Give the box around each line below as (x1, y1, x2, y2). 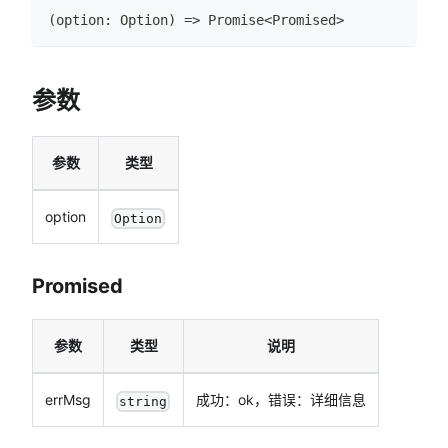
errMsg (45, 391, 91, 409)
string (119, 393, 168, 409)
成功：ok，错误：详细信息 (196, 391, 366, 409)
